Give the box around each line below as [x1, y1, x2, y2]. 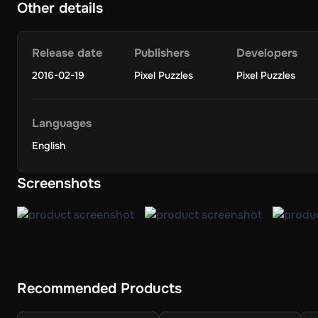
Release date [32, 45, 102, 60]
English [32, 139, 65, 152]
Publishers [134, 45, 190, 60]
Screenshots [17, 175, 101, 192]
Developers [236, 45, 297, 60]
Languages [32, 116, 92, 131]
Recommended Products [17, 280, 182, 297]
